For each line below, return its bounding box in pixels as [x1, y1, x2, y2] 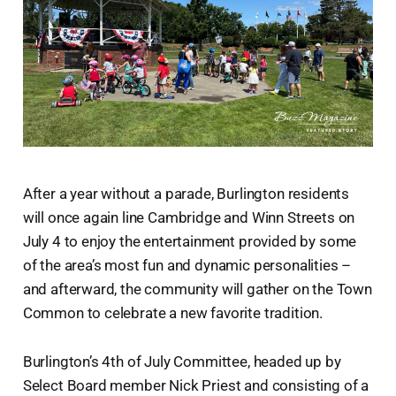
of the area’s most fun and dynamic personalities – [22, 256, 352, 275]
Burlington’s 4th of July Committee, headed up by [22, 353, 341, 371]
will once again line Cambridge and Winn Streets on [22, 209, 355, 227]
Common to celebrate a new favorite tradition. [22, 304, 324, 323]
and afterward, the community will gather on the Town [22, 280, 372, 299]
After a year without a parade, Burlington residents [22, 185, 350, 203]
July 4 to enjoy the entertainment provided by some [22, 232, 357, 251]
